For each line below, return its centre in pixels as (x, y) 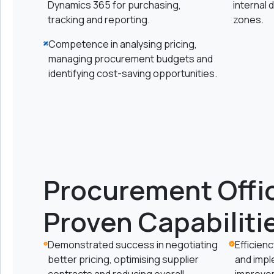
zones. (249, 20)
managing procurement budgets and (130, 59)
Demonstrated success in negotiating (132, 245)
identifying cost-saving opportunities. (132, 73)
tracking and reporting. (99, 20)
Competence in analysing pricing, (122, 44)
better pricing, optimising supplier (123, 260)
